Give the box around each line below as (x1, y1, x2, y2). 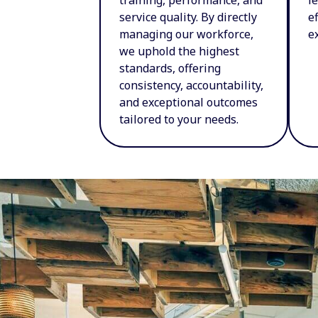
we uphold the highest (119, 43, 240, 59)
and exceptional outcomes (119, 94, 258, 110)
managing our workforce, (119, 26, 254, 42)
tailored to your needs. (119, 111, 239, 127)
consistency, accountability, (119, 77, 264, 93)
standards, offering (119, 60, 221, 76)
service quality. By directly (119, 9, 258, 25)
